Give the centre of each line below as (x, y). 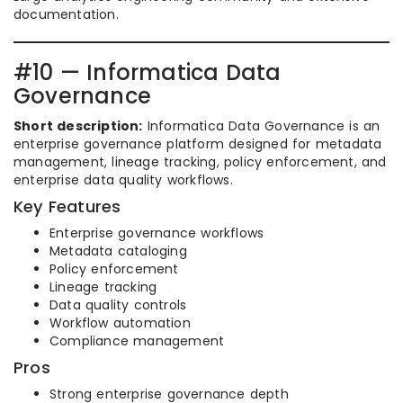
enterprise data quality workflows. (123, 180)
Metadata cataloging (118, 251)
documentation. (66, 15)
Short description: (78, 126)
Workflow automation (120, 323)
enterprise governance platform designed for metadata (198, 144)
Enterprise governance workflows (157, 233)
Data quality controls (118, 305)
